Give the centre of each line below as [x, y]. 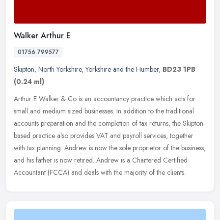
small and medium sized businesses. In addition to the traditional [104, 111]
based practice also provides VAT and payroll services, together [104, 135]
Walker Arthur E [42, 35]
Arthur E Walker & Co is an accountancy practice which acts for [105, 98]
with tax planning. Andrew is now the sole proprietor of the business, [110, 148]
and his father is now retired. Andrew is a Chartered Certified [101, 160]
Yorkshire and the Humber [122, 69]
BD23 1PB [179, 69]
